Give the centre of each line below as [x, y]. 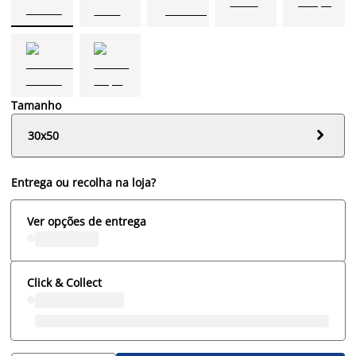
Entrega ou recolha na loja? [83, 182]
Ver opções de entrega [87, 221]
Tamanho [36, 105]
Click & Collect [64, 282]
